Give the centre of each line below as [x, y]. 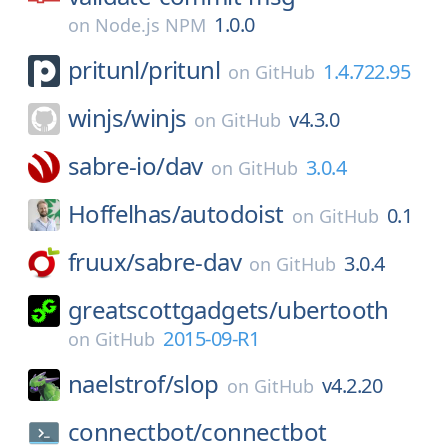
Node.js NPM [150, 25]
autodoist [232, 213]
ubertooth [333, 309]
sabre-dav [188, 261]
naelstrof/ [120, 383]
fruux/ [101, 261]
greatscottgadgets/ [173, 309]
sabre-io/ [116, 165]
